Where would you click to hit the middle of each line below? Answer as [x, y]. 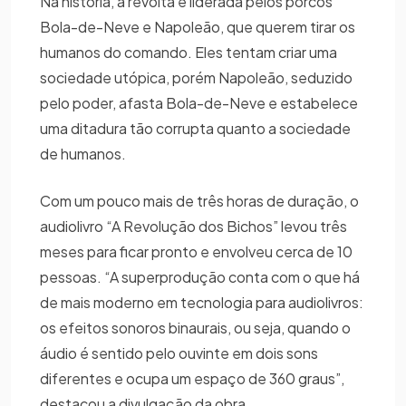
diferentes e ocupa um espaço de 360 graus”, [192, 378]
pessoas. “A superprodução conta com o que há [200, 276]
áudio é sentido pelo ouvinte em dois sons [179, 353]
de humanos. [83, 153]
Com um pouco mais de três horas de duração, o [199, 200]
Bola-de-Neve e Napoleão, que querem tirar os [198, 26]
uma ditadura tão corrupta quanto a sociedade [195, 128]
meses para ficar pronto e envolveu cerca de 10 [196, 251]
